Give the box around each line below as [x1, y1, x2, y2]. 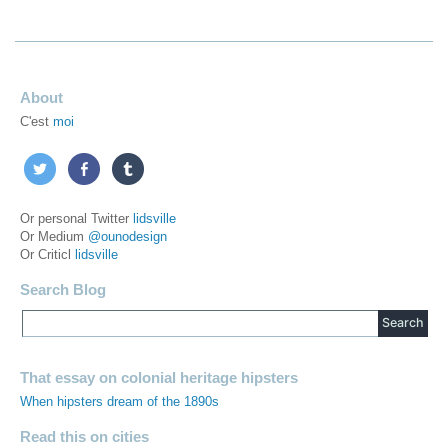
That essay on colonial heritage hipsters [20, 368, 298, 386]
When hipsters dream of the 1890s [20, 394, 219, 409]
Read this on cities [20, 427, 149, 445]
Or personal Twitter [20, 211, 133, 226]
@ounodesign [88, 229, 167, 244]
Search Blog [20, 280, 106, 298]
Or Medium [20, 229, 88, 244]
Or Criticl [20, 247, 75, 262]
